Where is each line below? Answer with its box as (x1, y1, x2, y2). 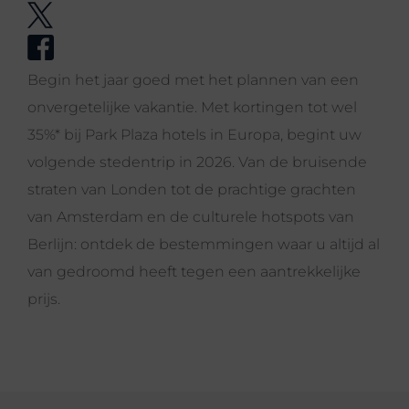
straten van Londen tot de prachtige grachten (27, 181, 356, 198)
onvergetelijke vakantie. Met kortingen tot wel (27, 99, 357, 116)
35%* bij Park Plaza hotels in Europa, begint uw (27, 126, 362, 143)
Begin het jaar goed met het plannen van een (27, 71, 359, 89)
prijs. (27, 290, 60, 308)
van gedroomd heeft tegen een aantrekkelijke (27, 263, 361, 280)
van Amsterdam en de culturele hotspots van (27, 208, 354, 225)
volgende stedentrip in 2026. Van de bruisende (27, 153, 367, 171)
